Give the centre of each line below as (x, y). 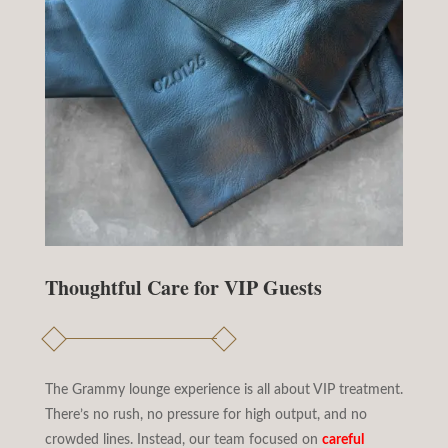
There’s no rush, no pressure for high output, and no (205, 414)
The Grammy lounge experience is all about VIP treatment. (223, 389)
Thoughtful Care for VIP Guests (183, 287)
